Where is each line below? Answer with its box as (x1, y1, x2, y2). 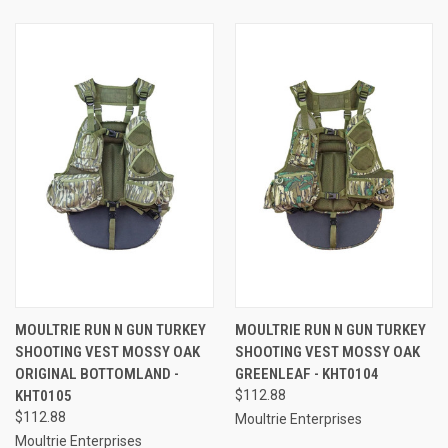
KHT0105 (15, 386, 72, 405)
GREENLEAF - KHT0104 (234, 364, 379, 383)
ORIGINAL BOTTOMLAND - (15, 364, 179, 383)
